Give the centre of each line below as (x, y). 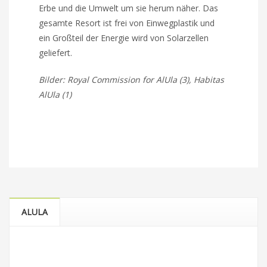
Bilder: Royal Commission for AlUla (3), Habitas (132, 79)
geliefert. (56, 52)
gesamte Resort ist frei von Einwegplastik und (127, 23)
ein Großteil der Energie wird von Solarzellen (124, 38)
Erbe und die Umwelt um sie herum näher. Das (129, 8)
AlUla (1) (55, 94)
